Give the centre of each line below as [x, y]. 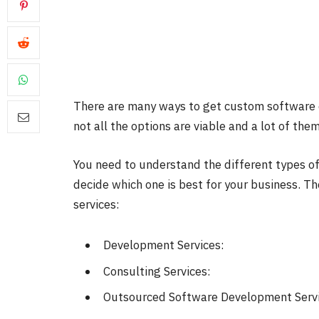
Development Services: [162, 245]
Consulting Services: [156, 271]
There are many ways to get [149, 106]
